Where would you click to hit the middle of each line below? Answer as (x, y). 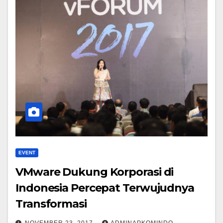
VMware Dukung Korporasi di (95, 172)
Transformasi (51, 204)
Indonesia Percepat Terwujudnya (105, 188)
